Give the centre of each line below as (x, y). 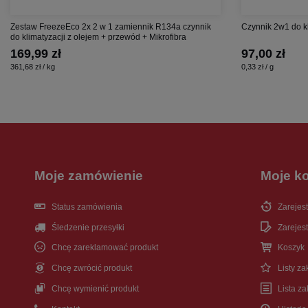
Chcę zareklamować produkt (105, 248)
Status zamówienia (87, 207)
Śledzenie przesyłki (88, 227)
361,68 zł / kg (33, 66)
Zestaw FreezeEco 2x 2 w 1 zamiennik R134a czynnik (111, 26)
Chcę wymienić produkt (95, 289)
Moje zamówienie (89, 175)
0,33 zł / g (257, 66)
